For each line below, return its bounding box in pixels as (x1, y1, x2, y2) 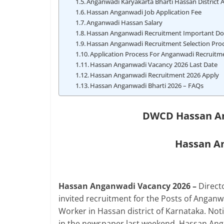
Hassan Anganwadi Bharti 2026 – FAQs (90, 81, 204, 90)
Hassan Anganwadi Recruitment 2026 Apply (90, 70, 219, 79)
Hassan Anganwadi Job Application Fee (86, 7, 202, 16)
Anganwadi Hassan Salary (86, 18, 163, 27)
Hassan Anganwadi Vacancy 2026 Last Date (90, 60, 218, 69)
